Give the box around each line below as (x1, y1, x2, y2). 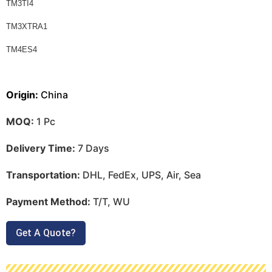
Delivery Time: (6, 141, 78, 154)
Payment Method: (6, 195, 93, 208)
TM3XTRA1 (6, 22, 47, 32)
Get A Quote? (16, 226, 76, 239)
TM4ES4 (6, 45, 37, 55)
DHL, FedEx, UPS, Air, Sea (83, 168, 201, 181)
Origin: (6, 88, 38, 101)
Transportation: (6, 168, 83, 181)
